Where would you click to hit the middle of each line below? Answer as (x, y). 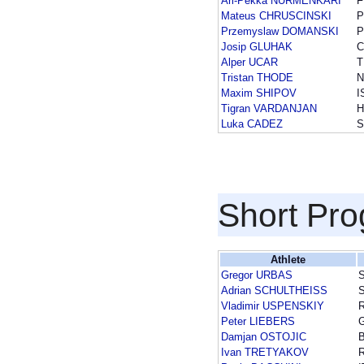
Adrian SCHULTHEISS (274, 291)
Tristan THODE (257, 78)
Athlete (288, 260)
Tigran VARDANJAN (269, 109)
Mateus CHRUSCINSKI (276, 16)
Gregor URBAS (257, 275)
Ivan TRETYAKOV (265, 353)
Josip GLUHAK (257, 47)
